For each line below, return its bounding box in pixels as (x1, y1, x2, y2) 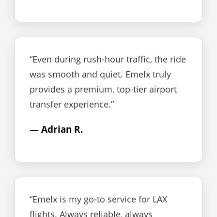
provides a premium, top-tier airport (30, 83, 177, 95)
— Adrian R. (30, 123, 83, 136)
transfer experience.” (30, 98, 114, 110)
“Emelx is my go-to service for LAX (30, 193, 167, 205)
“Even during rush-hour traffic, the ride (30, 53, 186, 65)
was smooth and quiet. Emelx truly (30, 68, 171, 80)
